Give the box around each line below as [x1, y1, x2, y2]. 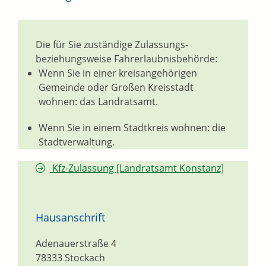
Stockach [65, 251, 105, 265]
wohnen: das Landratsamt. [39, 95, 158, 109]
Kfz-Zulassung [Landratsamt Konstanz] [50, 161, 224, 175]
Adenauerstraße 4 [36, 237, 116, 251]
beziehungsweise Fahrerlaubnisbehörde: [36, 52, 217, 66]
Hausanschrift [36, 210, 105, 225]
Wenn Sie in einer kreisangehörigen [39, 66, 197, 80]
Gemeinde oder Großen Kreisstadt [39, 81, 194, 94]
